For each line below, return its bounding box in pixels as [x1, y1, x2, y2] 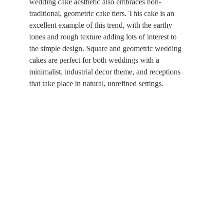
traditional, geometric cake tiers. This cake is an [29, 9, 176, 18]
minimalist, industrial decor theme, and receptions [29, 68, 182, 76]
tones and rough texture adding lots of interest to [29, 33, 179, 41]
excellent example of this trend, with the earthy [29, 21, 174, 29]
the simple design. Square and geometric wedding [29, 44, 183, 53]
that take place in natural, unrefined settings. [29, 79, 163, 88]
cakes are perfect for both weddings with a [29, 56, 161, 64]
